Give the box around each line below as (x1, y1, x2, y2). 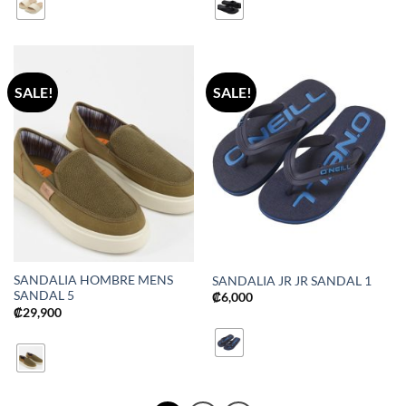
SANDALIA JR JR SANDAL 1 (211, 273, 372, 288)
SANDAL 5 (13, 288, 74, 304)
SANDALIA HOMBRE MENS (13, 273, 173, 288)
